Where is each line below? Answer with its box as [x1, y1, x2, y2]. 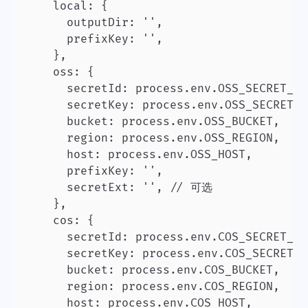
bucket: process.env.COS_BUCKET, [25, 263, 280, 277]
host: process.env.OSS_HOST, [25, 148, 252, 162]
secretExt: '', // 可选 [25, 181, 212, 195]
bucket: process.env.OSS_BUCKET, [25, 115, 280, 129]
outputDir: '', [25, 16, 163, 30]
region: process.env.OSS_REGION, [25, 131, 280, 145]
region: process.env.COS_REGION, [25, 280, 280, 294]
